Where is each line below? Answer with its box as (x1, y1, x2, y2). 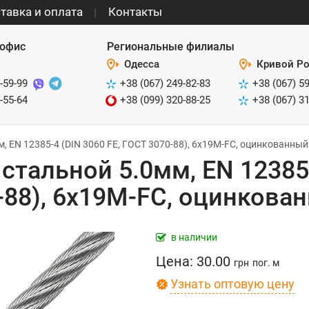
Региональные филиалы (106, 39, 235, 53)
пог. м (252, 257, 279, 268)
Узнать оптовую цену (170, 277, 295, 291)
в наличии (171, 232, 217, 243)
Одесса (123, 58, 159, 70)
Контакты (108, 5, 162, 19)
